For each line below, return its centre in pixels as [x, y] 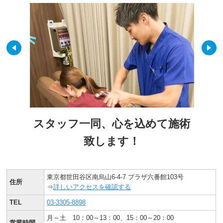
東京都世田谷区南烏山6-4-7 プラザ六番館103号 [115, 177]
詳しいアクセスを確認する [92, 187]
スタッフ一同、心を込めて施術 [111, 123]
